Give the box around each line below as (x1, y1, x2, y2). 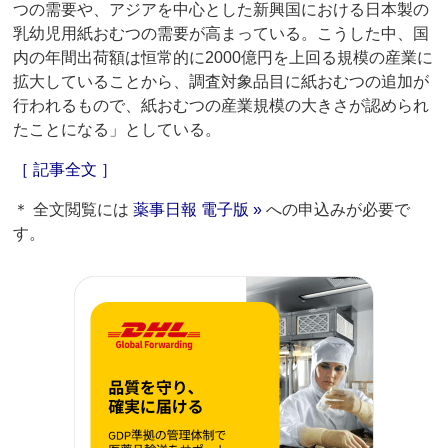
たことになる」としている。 (13, 121, 222, 139)
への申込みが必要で (262, 201, 411, 219)
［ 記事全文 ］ (13, 161, 118, 179)
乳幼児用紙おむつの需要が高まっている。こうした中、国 (13, 25, 430, 43)
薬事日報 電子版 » (133, 201, 263, 219)
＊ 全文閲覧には (13, 201, 134, 219)
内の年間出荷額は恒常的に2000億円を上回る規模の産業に (13, 49, 434, 67)
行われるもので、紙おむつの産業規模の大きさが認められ (13, 97, 430, 115)
